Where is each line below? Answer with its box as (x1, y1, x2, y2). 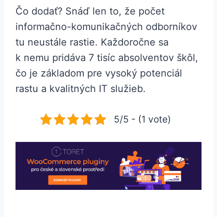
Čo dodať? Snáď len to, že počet (15, 5, 165, 17)
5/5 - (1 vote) (114, 113, 171, 125)
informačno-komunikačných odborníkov (15, 21, 197, 33)
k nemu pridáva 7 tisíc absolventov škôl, (15, 52, 198, 64)
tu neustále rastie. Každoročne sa (15, 36, 169, 48)
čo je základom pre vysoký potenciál (15, 67, 182, 79)
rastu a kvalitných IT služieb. (15, 83, 149, 95)
